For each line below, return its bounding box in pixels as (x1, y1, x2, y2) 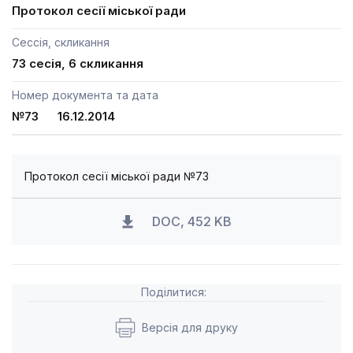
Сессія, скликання (12, 35, 110, 49)
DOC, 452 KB (151, 214, 232, 229)
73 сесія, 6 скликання (12, 56, 143, 71)
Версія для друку (142, 321, 238, 334)
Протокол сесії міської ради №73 (24, 169, 209, 183)
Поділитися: (140, 285, 206, 299)
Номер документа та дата (12, 88, 158, 102)
